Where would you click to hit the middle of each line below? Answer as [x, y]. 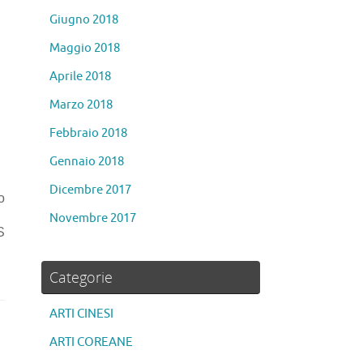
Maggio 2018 [85, 49]
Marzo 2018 [81, 105]
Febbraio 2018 [88, 134]
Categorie [81, 278]
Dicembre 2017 [90, 190]
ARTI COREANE [91, 343]
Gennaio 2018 [87, 162]
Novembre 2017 [93, 219]
